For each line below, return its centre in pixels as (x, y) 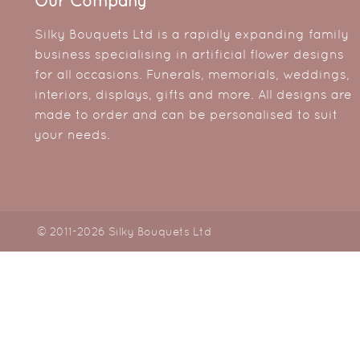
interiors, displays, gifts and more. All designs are (194, 94)
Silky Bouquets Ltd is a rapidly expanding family (192, 34)
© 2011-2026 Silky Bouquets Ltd (124, 231)
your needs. (73, 134)
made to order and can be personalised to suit (186, 114)
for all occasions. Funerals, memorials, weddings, (192, 74)
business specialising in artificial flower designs (190, 54)
